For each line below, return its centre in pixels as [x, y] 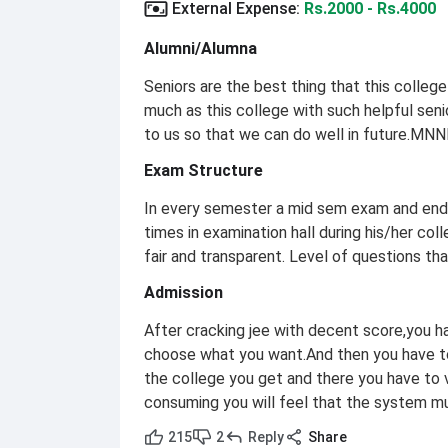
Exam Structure [203, 170]
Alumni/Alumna [200, 48]
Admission [183, 292]
